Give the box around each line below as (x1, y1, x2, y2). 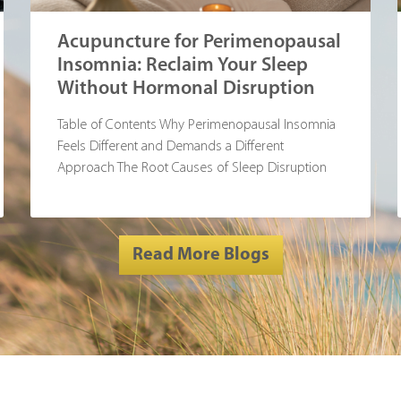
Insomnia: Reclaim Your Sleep (57, 55, 308, 77)
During (57, 183, 96, 198)
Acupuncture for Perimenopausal (57, 32, 341, 54)
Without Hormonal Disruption (57, 79, 315, 100)
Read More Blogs (132, 246, 269, 265)
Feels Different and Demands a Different (57, 140, 284, 155)
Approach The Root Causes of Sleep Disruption (57, 161, 327, 176)
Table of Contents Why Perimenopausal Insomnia (57, 118, 336, 133)
